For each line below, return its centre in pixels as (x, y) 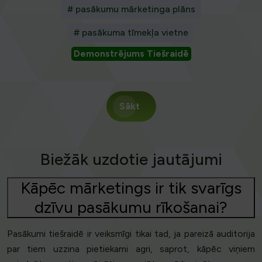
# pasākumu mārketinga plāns (131, 9)
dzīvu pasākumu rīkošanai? (131, 207)
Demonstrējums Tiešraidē (131, 54)
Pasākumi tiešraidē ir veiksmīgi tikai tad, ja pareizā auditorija (131, 234)
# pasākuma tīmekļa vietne (131, 33)
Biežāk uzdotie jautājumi (131, 159)
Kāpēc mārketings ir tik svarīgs (131, 188)
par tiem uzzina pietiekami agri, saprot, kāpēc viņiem (131, 249)
